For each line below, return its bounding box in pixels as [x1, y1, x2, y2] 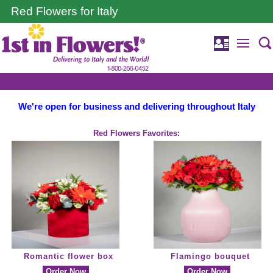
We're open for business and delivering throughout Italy [18, 102, 255, 112]
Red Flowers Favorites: [93, 129, 180, 138]
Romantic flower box [24, 252, 114, 261]
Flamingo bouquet [171, 252, 250, 261]
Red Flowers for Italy [11, 5, 118, 18]
